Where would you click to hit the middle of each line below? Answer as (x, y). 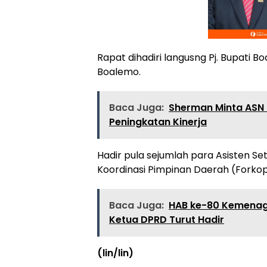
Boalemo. (119, 72)
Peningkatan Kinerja (158, 122)
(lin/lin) (115, 253)
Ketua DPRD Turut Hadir (167, 220)
